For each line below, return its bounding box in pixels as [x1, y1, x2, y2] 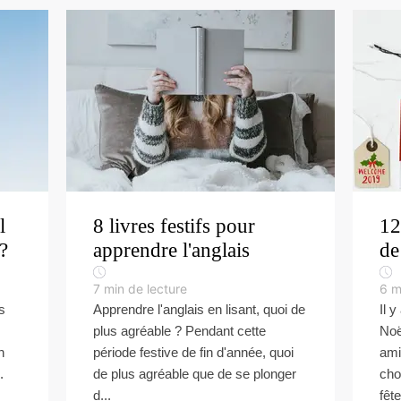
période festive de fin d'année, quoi [93, 345, 294, 360]
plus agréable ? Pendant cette [93, 323, 266, 338]
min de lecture [104, 281, 187, 296]
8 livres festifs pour [93, 215, 255, 237]
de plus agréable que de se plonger [93, 366, 296, 381]
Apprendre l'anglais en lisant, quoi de [93, 302, 305, 317]
